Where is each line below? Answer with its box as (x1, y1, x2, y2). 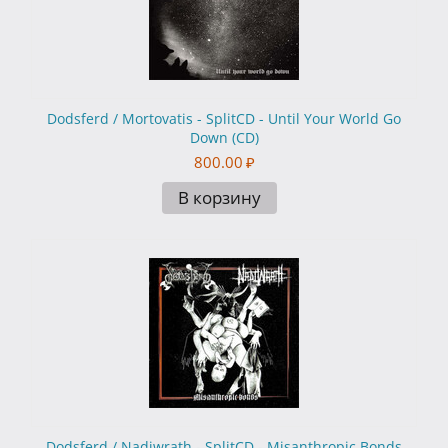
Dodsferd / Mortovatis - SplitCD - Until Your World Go (47, 109, 401, 129)
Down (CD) (189, 128, 259, 148)
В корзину (177, 186, 261, 210)
